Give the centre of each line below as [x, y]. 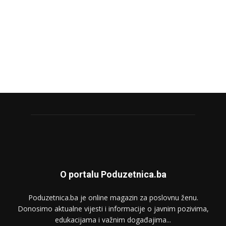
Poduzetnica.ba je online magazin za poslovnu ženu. [113, 197]
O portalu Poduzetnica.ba [113, 174]
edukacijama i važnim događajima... [113, 219]
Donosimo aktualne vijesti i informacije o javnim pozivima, [113, 208]
